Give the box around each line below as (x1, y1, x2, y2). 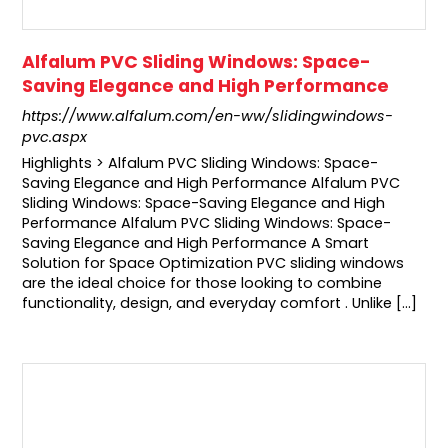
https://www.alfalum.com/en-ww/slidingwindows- (22, 106, 394, 127)
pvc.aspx (22, 127, 88, 148)
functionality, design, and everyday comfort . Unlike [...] (22, 293, 418, 314)
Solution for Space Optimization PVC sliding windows (22, 253, 405, 274)
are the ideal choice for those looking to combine (22, 273, 383, 294)
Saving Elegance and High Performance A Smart (22, 233, 370, 254)
